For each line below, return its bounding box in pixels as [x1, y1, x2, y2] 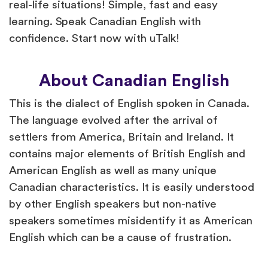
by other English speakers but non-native [9, 199, 217, 211]
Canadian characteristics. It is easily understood [9, 182, 254, 194]
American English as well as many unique [9, 165, 217, 177]
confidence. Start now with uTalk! [9, 33, 179, 45]
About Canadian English [38, 72, 230, 90]
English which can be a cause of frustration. [9, 232, 232, 244]
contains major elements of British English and [9, 148, 245, 160]
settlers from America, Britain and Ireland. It [9, 132, 234, 144]
